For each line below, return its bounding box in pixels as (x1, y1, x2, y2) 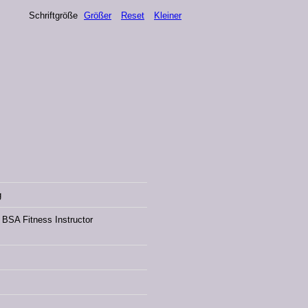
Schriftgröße (29, 10, 78, 21)
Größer (84, 10, 111, 21)
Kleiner (154, 10, 181, 21)
